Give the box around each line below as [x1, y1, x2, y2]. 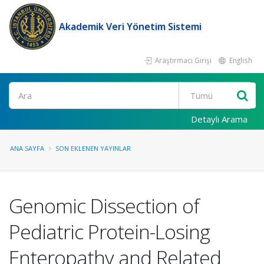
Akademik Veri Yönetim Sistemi [59, 20, 202, 33]
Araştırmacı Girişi [153, 55, 212, 65]
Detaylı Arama [191, 113, 247, 125]
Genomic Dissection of [9, 192, 199, 219]
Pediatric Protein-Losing [9, 218, 210, 245]
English [227, 55, 252, 65]
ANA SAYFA [10, 144, 44, 153]
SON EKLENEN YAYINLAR [55, 144, 131, 153]
